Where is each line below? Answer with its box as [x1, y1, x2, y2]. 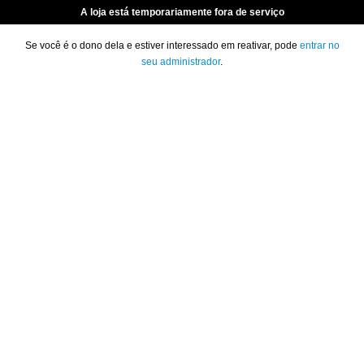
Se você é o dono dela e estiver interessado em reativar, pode [24, 40, 300, 51]
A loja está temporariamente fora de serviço [80, 6, 284, 18]
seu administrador [141, 56, 220, 67]
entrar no [299, 40, 340, 51]
